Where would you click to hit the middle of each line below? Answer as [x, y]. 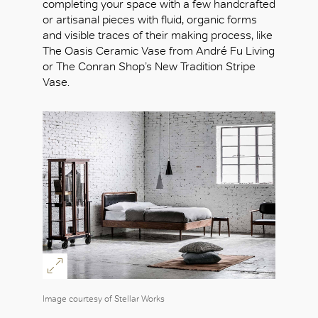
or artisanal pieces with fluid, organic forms [150, 20]
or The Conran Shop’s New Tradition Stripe [149, 67]
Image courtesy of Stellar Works [104, 298]
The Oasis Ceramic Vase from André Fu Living [159, 51]
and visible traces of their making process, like [158, 35]
